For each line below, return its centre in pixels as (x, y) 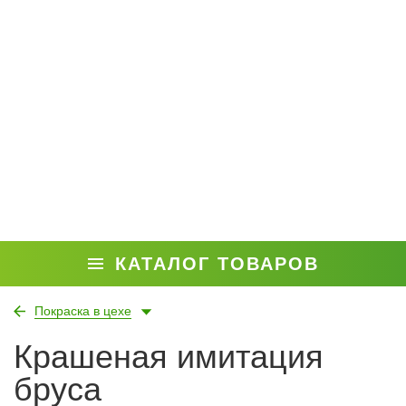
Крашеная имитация (169, 357)
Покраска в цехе (83, 311)
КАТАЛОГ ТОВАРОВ (217, 264)
